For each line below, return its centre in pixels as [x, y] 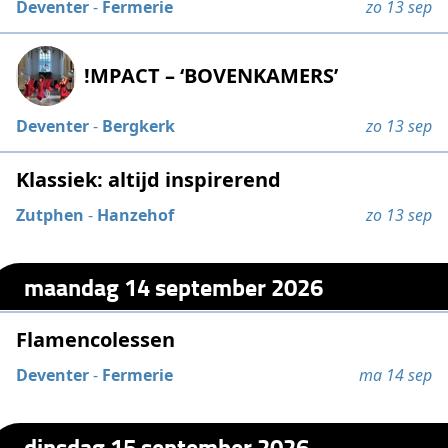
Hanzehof [136, 215]
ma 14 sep [395, 375]
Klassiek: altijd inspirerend [149, 180]
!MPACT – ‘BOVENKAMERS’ [211, 76]
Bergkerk [139, 126]
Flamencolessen [96, 340]
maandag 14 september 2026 [174, 286]
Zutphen [50, 215]
